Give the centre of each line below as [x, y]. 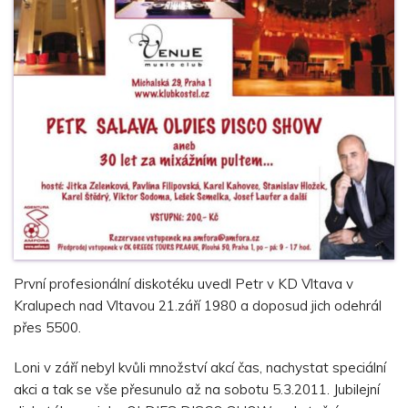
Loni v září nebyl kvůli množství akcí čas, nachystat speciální [200, 367]
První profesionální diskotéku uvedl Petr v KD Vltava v [184, 284]
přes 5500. [47, 327]
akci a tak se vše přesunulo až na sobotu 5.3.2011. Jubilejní [197, 389]
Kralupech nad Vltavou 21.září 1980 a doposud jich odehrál [198, 306]
